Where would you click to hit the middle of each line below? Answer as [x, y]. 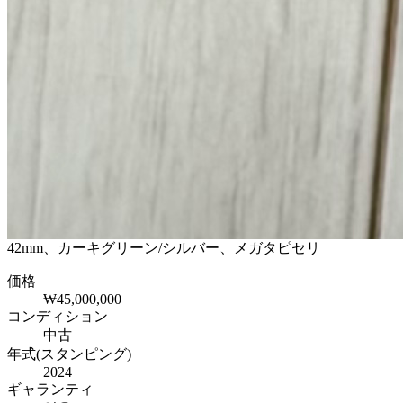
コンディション [58, 317]
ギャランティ [50, 390]
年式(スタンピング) [69, 354]
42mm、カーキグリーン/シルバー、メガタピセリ [164, 248]
